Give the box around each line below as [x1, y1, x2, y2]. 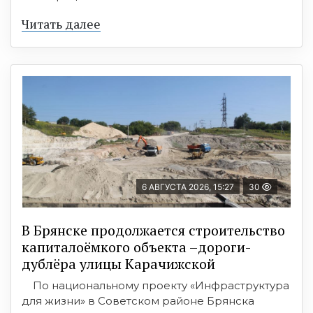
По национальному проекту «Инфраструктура [22, 278, 289, 292]
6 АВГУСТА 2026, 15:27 [142, 181, 234, 192]
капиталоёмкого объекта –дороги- [22, 237, 251, 256]
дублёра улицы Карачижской [22, 254, 215, 273]
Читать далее [22, 15, 101, 32]
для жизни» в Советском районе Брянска [22, 293, 254, 307]
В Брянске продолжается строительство [22, 220, 285, 240]
